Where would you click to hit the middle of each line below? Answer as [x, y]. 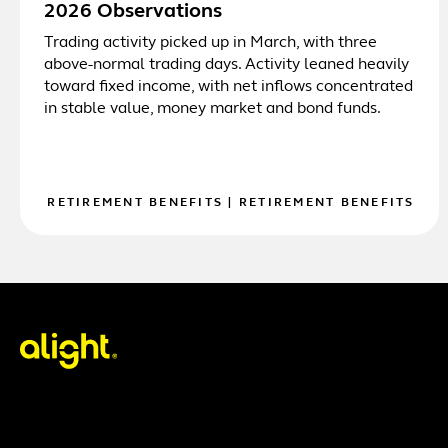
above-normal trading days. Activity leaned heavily [226, 64]
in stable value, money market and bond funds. [212, 108]
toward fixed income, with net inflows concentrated [228, 86]
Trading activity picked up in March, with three [210, 42]
